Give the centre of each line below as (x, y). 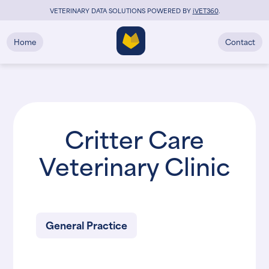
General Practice (87, 225)
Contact (240, 41)
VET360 (206, 10)
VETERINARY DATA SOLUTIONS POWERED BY (121, 10)
